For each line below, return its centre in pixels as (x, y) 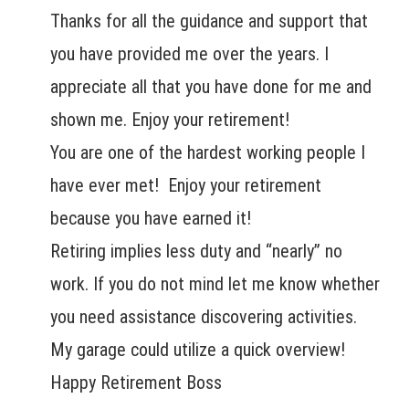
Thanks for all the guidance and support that (209, 21)
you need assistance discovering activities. (204, 316)
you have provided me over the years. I (189, 53)
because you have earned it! (151, 218)
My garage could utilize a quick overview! (200, 349)
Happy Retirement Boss (136, 382)
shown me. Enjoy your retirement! (170, 119)
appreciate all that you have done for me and (211, 86)
